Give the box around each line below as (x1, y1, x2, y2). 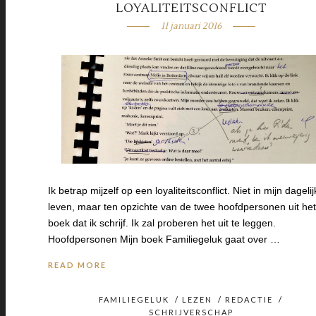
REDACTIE (225, 295, 274, 305)
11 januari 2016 (160, 20, 221, 32)
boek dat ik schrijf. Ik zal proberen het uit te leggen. (48, 217, 276, 229)
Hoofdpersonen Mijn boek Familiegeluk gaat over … (48, 233, 280, 245)
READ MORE (48, 260, 107, 270)
